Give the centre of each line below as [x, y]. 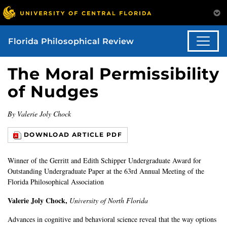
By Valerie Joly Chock [39, 114]
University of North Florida [109, 201]
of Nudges [53, 92]
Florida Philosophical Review [71, 41]
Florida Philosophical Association [56, 182]
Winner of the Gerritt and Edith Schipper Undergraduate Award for [104, 161]
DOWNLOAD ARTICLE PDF [73, 135]
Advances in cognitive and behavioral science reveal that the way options [112, 219]
